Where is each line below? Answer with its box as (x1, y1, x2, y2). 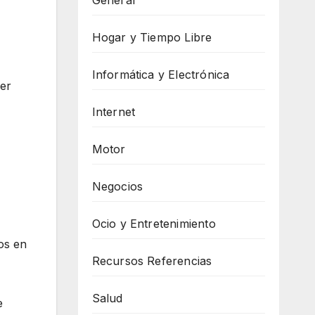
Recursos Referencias (91, 254, 212, 268)
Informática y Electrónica (91, 67, 230, 82)
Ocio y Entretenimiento (91, 217, 216, 231)
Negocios (91, 179, 143, 193)
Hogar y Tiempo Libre (91, 30, 212, 44)
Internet (91, 105, 136, 119)
